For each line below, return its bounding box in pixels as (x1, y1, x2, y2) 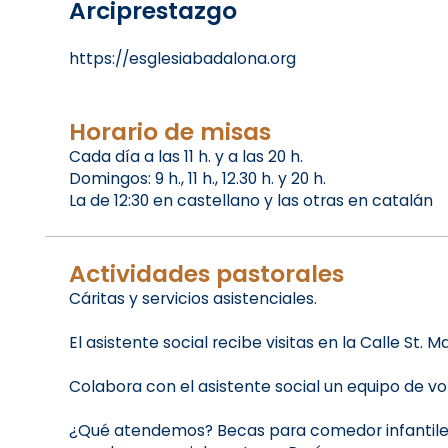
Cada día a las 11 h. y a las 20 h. (68, 146, 303, 168)
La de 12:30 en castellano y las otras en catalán (68, 190, 433, 212)
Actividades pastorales (68, 257, 344, 291)
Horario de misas (68, 115, 271, 149)
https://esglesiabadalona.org (68, 48, 296, 70)
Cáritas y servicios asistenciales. (68, 288, 317, 310)
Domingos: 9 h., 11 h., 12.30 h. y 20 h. (68, 168, 326, 190)
